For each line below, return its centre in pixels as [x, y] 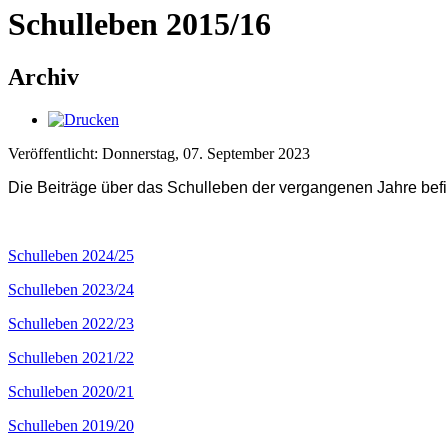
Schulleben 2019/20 [71, 425]
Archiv [43, 77]
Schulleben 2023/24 [71, 289]
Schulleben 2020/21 [71, 391]
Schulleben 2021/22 [71, 357]
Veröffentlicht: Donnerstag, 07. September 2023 [159, 153]
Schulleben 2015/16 [139, 23]
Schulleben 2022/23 [71, 323]
